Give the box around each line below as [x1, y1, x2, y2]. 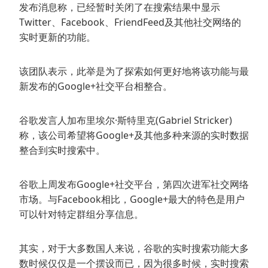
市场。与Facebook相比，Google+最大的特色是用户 [19, 193, 245, 206]
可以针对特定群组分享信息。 [19, 208, 144, 221]
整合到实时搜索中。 [19, 144, 105, 157]
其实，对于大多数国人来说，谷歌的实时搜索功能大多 [19, 242, 249, 255]
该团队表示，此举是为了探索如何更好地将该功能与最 [19, 65, 249, 78]
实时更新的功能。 [19, 31, 96, 44]
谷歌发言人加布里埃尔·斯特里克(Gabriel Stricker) [19, 114, 232, 127]
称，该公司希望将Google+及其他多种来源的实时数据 [19, 129, 249, 142]
